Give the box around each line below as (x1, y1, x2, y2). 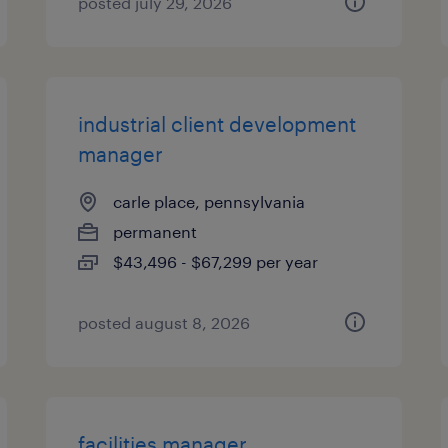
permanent (113, 222, 198, 241)
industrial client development (78, 112, 357, 136)
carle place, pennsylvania (113, 192, 306, 211)
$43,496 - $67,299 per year (113, 252, 319, 271)
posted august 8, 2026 (78, 313, 251, 332)
